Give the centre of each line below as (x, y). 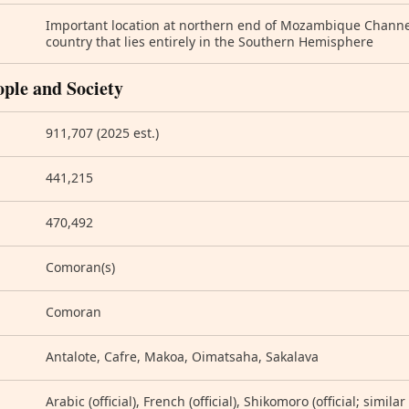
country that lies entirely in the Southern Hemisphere (210, 42)
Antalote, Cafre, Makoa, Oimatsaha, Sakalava (182, 357)
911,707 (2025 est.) (102, 133)
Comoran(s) (80, 267)
